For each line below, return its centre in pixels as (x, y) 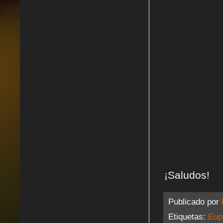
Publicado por (195, 202)
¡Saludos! (187, 175)
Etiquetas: (188, 216)
